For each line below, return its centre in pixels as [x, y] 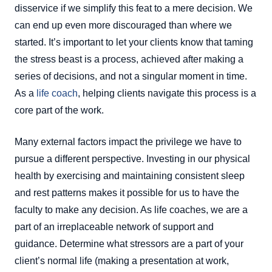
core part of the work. [59, 110]
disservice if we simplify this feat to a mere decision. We [134, 8]
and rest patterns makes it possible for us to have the [127, 192]
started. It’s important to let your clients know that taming [134, 42]
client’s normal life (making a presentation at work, [122, 260]
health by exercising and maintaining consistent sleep [130, 175]
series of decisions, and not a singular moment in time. [131, 76]
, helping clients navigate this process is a [167, 93]
